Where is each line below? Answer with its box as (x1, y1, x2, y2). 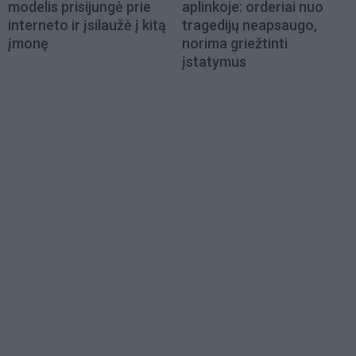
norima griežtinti (182, 34, 288, 52)
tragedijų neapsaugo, (182, 16, 317, 33)
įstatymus (182, 52, 246, 70)
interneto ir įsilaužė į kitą (8, 16, 166, 33)
